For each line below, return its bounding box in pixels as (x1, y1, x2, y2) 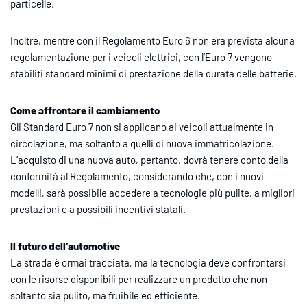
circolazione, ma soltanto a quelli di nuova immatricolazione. (10, 136, 274, 149)
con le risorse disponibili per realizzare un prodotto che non (10, 272, 267, 285)
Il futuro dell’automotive (10, 239, 120, 252)
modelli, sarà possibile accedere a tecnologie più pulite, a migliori (10, 186, 295, 199)
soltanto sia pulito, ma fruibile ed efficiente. (10, 288, 200, 302)
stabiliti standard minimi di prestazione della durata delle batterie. (10, 66, 297, 79)
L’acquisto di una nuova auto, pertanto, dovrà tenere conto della (10, 153, 288, 166)
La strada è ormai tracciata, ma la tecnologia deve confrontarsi (10, 256, 286, 269)
